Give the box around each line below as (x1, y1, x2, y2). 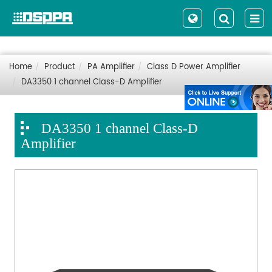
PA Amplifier (87, 61, 135, 73)
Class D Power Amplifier (147, 61, 240, 73)
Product (44, 61, 75, 73)
